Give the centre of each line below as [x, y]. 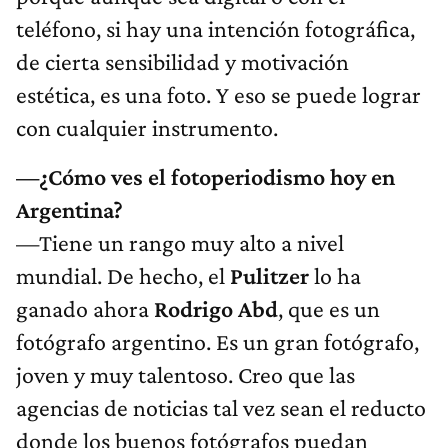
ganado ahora [85, 309]
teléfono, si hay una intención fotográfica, [215, 29]
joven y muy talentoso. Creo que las [185, 375]
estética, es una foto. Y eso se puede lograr [218, 95]
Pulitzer [269, 276]
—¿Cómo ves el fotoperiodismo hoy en [205, 177]
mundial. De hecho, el [123, 276]
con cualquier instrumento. [147, 128]
